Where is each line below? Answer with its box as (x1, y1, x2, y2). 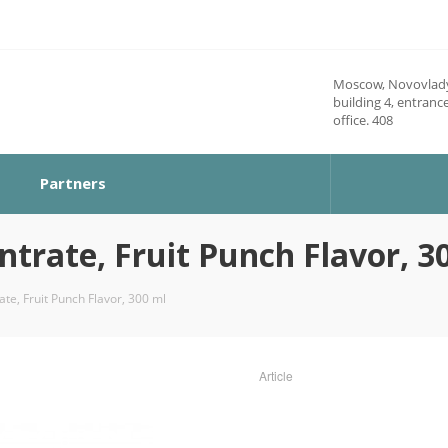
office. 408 (333, 111, 393, 129)
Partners (40, 173, 106, 193)
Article (259, 367, 293, 384)
